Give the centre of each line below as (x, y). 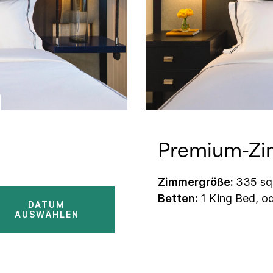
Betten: (179, 199)
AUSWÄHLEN (47, 214)
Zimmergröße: (197, 182)
